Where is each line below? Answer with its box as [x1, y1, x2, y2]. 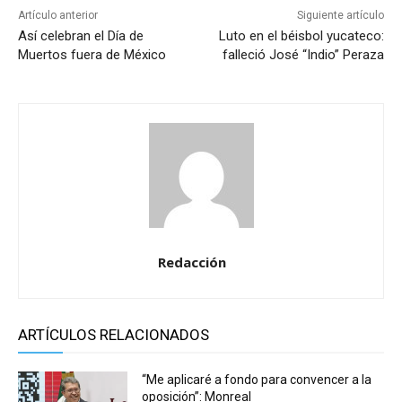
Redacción [158, 252, 226, 271]
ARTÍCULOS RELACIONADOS [18, 325, 209, 344]
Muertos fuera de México [18, 46, 166, 63]
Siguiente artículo [296, 8, 384, 22]
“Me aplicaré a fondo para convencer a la [142, 371, 372, 387]
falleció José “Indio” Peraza [222, 46, 384, 63]
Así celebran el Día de [18, 27, 144, 44]
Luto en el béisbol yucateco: [218, 27, 384, 44]
